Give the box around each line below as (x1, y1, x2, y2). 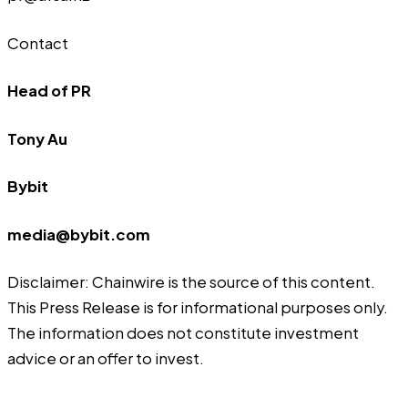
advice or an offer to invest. (7, 349, 204, 369)
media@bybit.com (7, 224, 150, 244)
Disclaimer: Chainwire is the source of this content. (7, 272, 375, 292)
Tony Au (7, 128, 67, 148)
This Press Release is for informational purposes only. (7, 298, 388, 318)
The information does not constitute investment (7, 323, 359, 343)
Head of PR (7, 81, 91, 101)
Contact (7, 33, 68, 53)
